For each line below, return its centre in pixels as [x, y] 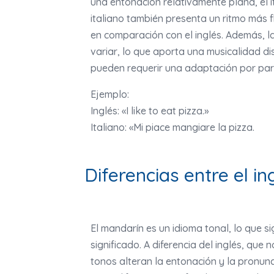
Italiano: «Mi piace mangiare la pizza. [172, 128]
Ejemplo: [110, 94]
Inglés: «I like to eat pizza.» [150, 111]
